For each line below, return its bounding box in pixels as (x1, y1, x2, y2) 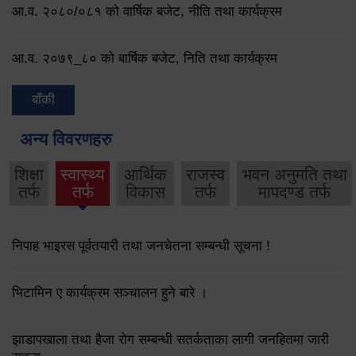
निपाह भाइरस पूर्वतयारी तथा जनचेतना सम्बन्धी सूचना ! (12, 238, 270, 253)
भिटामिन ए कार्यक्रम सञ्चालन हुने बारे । (12, 284, 207, 300)
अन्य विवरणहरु (20, 130, 112, 150)
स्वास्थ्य (60, 165, 105, 184)
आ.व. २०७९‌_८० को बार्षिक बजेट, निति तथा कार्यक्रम (12, 51, 277, 67)
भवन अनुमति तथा (242, 165, 347, 184)
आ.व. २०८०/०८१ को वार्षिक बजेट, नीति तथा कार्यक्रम (12, 4, 282, 20)
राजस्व (186, 165, 226, 184)
